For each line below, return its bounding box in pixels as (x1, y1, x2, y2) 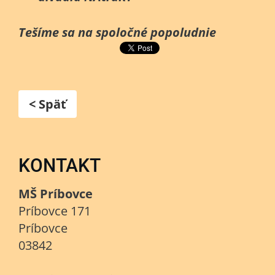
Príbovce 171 (18, 203, 91, 219)
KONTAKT (18, 155, 101, 176)
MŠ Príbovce (18, 185, 93, 202)
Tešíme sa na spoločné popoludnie (18, 24, 216, 41)
